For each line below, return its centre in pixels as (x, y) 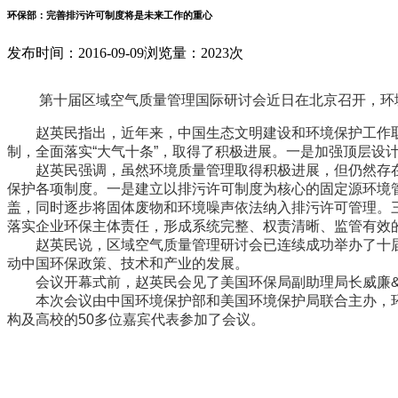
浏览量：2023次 (194, 52)
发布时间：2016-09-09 (76, 52)
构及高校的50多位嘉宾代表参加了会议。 (136, 319)
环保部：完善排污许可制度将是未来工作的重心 (110, 15)
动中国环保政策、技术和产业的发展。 (128, 263)
